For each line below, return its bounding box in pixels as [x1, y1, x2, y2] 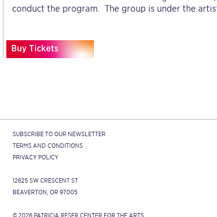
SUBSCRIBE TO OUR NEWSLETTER [12, 130, 106, 138]
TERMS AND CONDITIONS [12, 141, 83, 149]
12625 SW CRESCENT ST [12, 176, 78, 184]
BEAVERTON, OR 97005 [12, 188, 77, 196]
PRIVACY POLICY [12, 153, 59, 161]
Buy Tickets [11, 43, 58, 53]
